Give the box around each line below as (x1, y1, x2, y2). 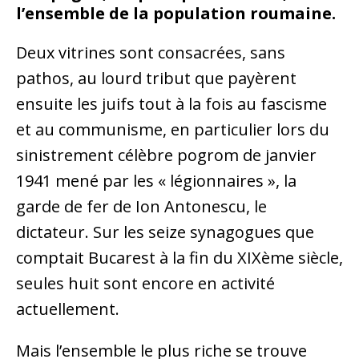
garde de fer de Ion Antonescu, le (16, 196, 267, 218)
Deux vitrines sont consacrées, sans (16, 42, 285, 64)
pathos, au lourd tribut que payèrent (16, 67, 296, 90)
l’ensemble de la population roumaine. (16, 2, 336, 25)
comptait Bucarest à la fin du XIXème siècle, (16, 247, 343, 269)
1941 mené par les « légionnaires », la (16, 170, 296, 192)
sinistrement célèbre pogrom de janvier (16, 144, 317, 167)
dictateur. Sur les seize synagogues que (16, 221, 314, 244)
